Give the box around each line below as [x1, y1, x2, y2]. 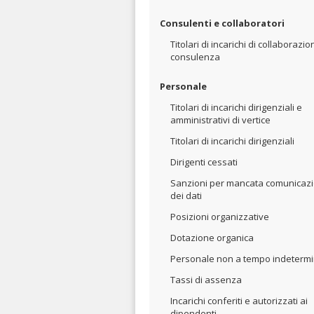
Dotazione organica [170, 231, 254, 244]
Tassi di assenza [170, 273, 242, 286]
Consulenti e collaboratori [160, 17, 285, 29]
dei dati [170, 189, 202, 202]
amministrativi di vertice [170, 114, 271, 126]
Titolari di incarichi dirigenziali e [170, 101, 302, 114]
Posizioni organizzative [170, 210, 269, 223]
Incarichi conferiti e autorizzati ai [170, 294, 308, 307]
